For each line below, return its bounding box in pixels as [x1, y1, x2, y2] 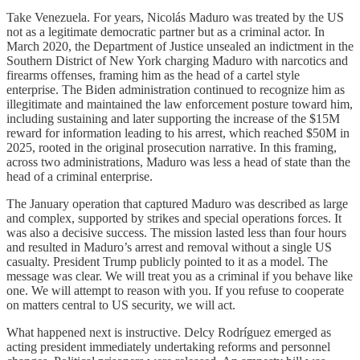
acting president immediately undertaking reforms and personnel [6, 339, 330, 354]
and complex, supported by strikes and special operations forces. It [6, 211, 342, 225]
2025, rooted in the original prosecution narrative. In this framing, [6, 140, 337, 154]
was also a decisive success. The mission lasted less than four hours [6, 225, 346, 239]
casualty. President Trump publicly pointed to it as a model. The [6, 254, 328, 268]
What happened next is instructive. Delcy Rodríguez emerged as [6, 325, 331, 339]
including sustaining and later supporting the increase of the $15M [6, 111, 340, 125]
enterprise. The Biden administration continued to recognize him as [6, 82, 345, 96]
